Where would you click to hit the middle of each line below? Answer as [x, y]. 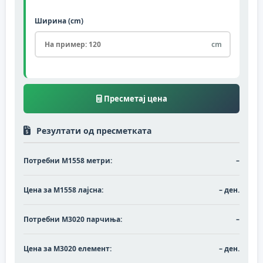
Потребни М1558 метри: [68, 160]
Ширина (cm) [59, 21]
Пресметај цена [134, 98]
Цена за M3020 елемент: [68, 248]
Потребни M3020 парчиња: [73, 219]
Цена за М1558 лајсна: [63, 190]
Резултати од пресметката [94, 130]
